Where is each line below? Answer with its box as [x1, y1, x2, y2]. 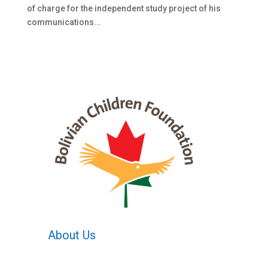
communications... [26, 17, 101, 27]
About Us [47, 228, 96, 243]
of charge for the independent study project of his [26, 3, 221, 13]
